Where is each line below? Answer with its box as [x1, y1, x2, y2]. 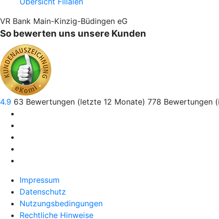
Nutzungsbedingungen [20, 198, 103, 208]
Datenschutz [20, 187, 66, 197]
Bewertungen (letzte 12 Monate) [26, 97, 148, 107]
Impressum [20, 175, 60, 185]
